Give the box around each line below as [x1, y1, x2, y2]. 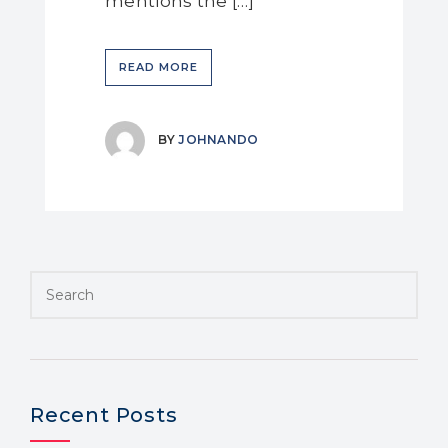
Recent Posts [30, 403, 178, 427]
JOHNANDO [178, 132, 259, 148]
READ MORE [119, 60, 198, 74]
